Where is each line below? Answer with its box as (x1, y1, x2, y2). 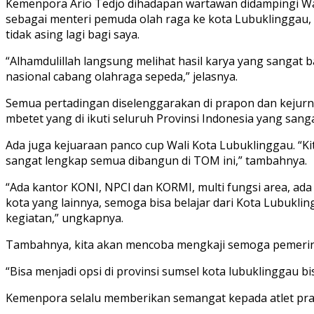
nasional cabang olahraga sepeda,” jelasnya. (6, 69, 238, 85)
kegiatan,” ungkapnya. (6, 210, 123, 226)
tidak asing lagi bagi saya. (6, 27, 139, 43)
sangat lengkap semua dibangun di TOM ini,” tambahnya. (6, 153, 307, 169)
